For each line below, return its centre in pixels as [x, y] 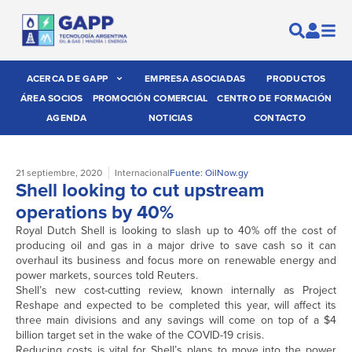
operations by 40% [95, 212]
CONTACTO [279, 118]
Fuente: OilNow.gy [209, 173]
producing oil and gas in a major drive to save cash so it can [176, 246]
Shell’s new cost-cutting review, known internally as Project [176, 290]
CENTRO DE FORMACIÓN [275, 98]
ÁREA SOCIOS [51, 98]
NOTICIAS [170, 118]
